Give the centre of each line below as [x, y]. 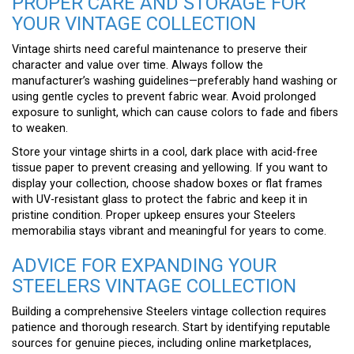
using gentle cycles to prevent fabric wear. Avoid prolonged [164, 96]
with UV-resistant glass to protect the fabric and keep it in [160, 199]
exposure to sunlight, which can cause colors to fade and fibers [175, 112]
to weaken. [40, 128]
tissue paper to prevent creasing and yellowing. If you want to [170, 168]
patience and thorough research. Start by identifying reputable [171, 327]
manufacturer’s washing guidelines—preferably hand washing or [175, 81]
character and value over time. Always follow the [137, 65]
